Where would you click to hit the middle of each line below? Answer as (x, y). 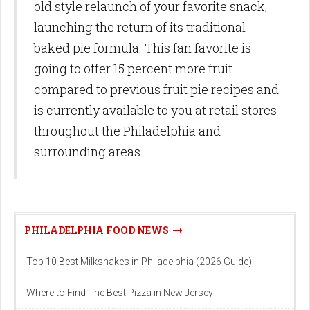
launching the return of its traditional (140, 27)
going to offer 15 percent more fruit (133, 69)
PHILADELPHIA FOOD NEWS (99, 230)
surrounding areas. (89, 152)
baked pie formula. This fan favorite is (143, 48)
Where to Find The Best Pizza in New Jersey (120, 293)
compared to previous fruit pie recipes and (156, 90)
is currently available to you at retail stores (155, 110)
